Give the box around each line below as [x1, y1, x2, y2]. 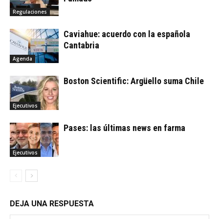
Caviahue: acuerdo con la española [64, 29, 190, 40]
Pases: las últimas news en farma [64, 123, 185, 133]
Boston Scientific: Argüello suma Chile [64, 76, 204, 87]
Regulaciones [13, 8, 47, 16]
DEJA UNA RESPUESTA [10, 199, 94, 209]
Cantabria [64, 40, 99, 51]
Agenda [13, 55, 32, 63]
